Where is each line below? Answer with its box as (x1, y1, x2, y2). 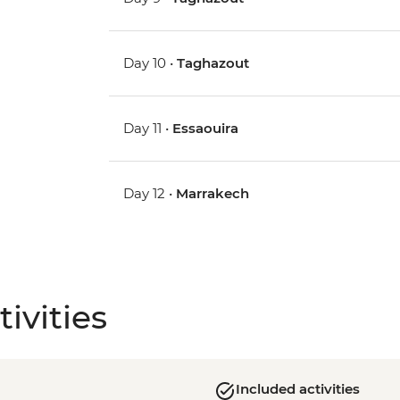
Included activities (235, 380, 360, 398)
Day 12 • (123, 185, 177, 203)
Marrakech (176, 185, 250, 203)
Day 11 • (123, 120, 173, 137)
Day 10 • (123, 54, 178, 72)
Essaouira (172, 120, 239, 137)
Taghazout (177, 54, 250, 72)
